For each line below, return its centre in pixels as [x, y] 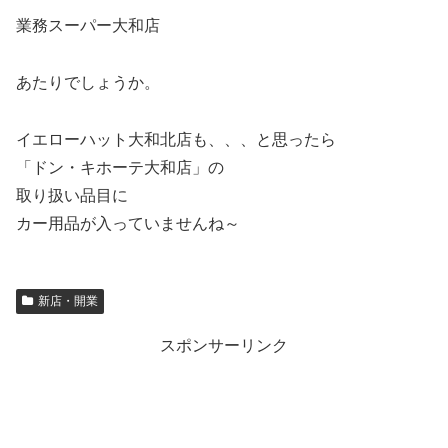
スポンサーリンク [224, 345]
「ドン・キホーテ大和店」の [120, 167]
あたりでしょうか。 [88, 82]
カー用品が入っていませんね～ [128, 223]
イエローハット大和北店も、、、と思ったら [176, 139]
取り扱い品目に [72, 195]
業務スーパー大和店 [88, 26]
